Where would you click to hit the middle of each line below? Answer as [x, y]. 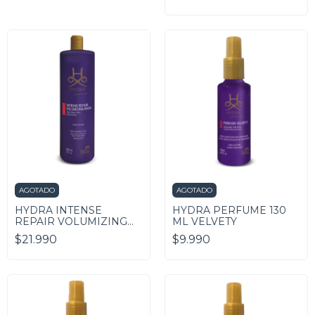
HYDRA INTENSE [58, 210]
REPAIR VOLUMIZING [71, 221]
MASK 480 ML [51, 233]
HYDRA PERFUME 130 [229, 210]
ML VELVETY [205, 221]
